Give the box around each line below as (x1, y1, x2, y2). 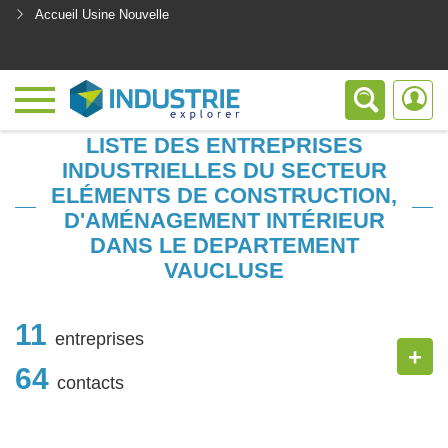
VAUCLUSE (164, 258, 284, 283)
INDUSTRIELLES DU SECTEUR (61, 158, 387, 183)
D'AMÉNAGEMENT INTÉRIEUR (63, 208, 385, 233)
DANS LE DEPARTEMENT (89, 233, 359, 258)
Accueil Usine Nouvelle (35, 7, 169, 22)
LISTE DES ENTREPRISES (85, 133, 363, 158)
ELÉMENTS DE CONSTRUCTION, (51, 183, 397, 208)
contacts (57, 372, 124, 393)
